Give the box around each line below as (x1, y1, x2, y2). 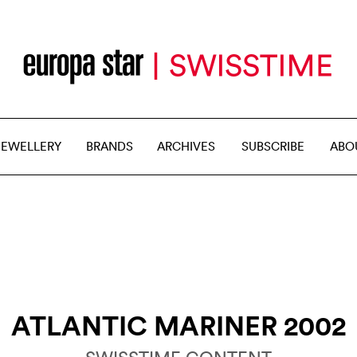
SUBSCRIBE (241, 139, 304, 154)
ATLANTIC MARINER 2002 (11, 308, 346, 342)
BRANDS (86, 139, 133, 154)
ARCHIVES (157, 139, 215, 154)
